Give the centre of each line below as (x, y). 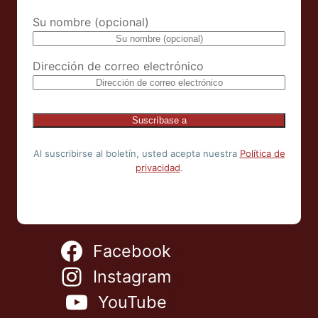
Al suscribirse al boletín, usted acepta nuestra (136, 154)
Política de (262, 154)
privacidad (158, 168)
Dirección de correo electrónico (118, 66)
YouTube (132, 302)
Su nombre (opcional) (91, 22)
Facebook (132, 251)
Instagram (132, 277)
